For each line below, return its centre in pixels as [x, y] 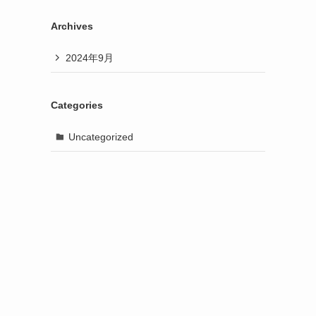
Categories [77, 105]
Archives [72, 26]
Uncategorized [101, 136]
